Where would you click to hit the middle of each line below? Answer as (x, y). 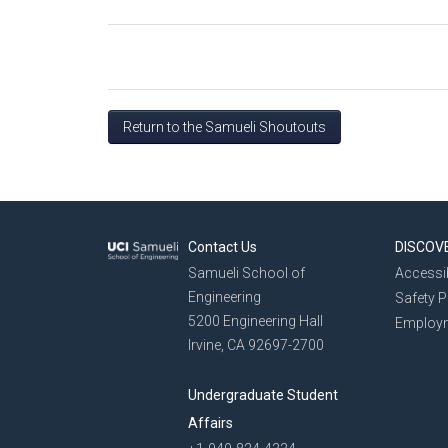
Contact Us (222, 247)
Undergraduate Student (263, 395)
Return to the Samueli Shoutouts (224, 127)
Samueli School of (246, 273)
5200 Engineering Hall (255, 321)
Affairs (210, 423)
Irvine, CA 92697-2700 (256, 345)
